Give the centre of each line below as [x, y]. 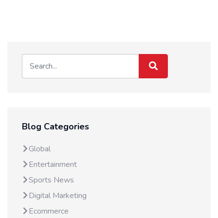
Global [40, 149]
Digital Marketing [58, 196]
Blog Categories [55, 127]
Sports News [51, 180]
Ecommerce [49, 211]
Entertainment [53, 165]
